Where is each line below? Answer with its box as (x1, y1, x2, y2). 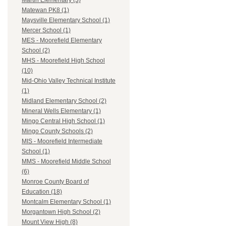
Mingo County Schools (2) (22, 128, 93, 135)
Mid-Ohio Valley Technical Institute (22, 77, 116, 85)
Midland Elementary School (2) (22, 97, 106, 105)
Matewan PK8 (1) (22, 7, 69, 14)
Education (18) (22, 188, 62, 196)
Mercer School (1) (22, 27, 71, 34)
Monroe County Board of (22, 178, 89, 186)
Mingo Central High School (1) (22, 118, 105, 125)
